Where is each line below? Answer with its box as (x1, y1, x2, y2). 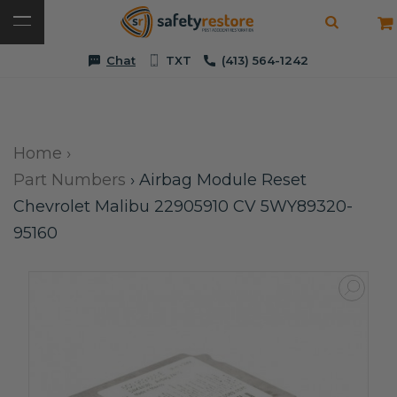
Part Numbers (13, 170, 126, 190)
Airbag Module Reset (139, 170, 307, 190)
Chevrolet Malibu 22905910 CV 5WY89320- (13, 197, 353, 216)
